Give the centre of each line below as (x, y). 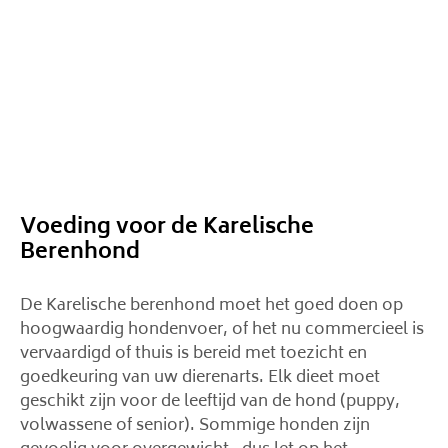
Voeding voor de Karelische (167, 228)
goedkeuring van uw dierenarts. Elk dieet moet (200, 378)
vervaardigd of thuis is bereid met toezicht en (193, 354)
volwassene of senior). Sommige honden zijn (195, 426)
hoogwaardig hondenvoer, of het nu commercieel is (222, 330)
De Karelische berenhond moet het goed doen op (211, 306)
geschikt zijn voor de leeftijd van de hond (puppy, (210, 402)
